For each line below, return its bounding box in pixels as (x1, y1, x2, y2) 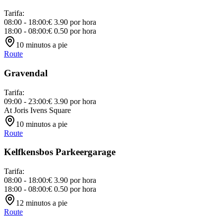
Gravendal (4, 67, 48, 78)
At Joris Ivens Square (4, 106, 71, 114)
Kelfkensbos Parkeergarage (4, 147, 115, 158)
